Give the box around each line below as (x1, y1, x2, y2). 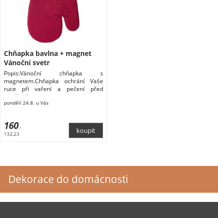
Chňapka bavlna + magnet (3, 49, 91, 58)
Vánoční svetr (3, 58, 50, 68)
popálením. (3, 93, 34, 101)
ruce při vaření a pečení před (3, 85, 103, 93)
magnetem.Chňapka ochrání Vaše (3, 77, 103, 85)
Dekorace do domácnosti (8, 172, 128, 186)
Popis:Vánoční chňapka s (3, 70, 103, 77)
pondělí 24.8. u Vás (3, 99, 49, 106)
